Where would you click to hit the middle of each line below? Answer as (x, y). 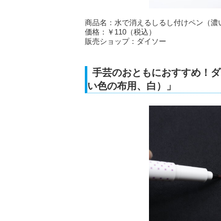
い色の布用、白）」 (132, 86)
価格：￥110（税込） (120, 32)
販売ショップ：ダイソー (126, 41)
